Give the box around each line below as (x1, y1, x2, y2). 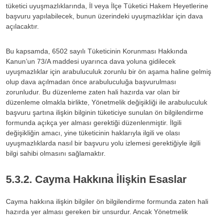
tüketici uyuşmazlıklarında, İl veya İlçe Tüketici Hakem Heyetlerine (6, 1, 208, 10)
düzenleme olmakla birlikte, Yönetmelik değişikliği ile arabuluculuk (6, 98, 207, 106)
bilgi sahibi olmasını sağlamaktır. (6, 149, 106, 157)
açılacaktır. (6, 22, 39, 30)
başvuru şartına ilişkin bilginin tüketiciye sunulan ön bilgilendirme (6, 108, 203, 116)
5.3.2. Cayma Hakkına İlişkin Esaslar (6, 173, 187, 185)
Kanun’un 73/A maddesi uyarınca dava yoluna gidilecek (6, 57, 176, 65)
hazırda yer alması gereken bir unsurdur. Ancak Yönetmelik (6, 207, 188, 216)
